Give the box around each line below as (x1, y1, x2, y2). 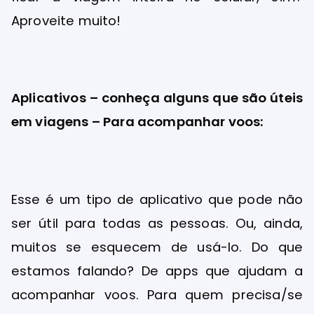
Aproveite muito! (11, 11, 121, 29)
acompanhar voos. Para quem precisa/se (11, 285, 303, 303)
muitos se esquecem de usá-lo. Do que (11, 238, 303, 256)
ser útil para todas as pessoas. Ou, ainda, (11, 214, 303, 232)
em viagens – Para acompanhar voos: (11, 113, 264, 131)
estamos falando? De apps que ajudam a (11, 261, 303, 280)
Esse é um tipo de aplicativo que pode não (11, 190, 303, 208)
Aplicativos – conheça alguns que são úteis (11, 89, 303, 107)
